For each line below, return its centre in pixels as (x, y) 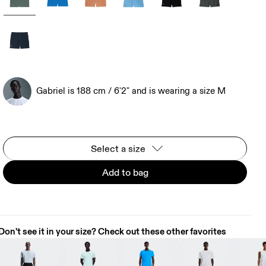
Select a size (118, 148)
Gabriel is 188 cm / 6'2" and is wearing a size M (131, 91)
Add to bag (125, 172)
